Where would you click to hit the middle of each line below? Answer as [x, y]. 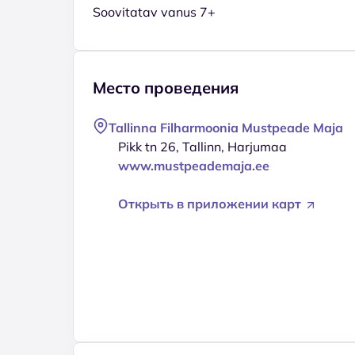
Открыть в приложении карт [211, 203]
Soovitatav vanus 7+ [154, 11]
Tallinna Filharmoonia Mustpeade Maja [226, 127]
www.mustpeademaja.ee [194, 165]
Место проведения [166, 87]
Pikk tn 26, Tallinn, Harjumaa [202, 146]
